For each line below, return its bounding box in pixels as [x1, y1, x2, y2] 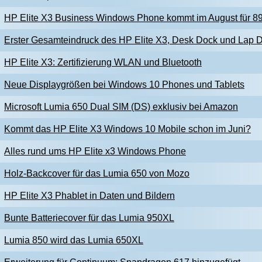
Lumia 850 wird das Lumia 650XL [4, 235, 143, 245]
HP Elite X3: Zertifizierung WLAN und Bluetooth [4, 57, 202, 67]
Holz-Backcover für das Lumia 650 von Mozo [4, 168, 189, 178]
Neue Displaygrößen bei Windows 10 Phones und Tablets [4, 80, 244, 89]
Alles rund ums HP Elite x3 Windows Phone [4, 146, 186, 156]
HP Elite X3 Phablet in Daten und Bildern [4, 191, 175, 201]
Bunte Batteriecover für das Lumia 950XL [4, 213, 174, 223]
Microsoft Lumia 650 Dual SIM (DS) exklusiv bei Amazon [4, 102, 238, 112]
